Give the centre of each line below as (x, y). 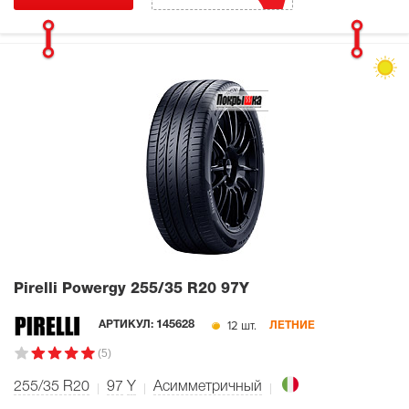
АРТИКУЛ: (128, 325)
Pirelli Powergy (72, 289)
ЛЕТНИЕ (293, 325)
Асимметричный (208, 388)
